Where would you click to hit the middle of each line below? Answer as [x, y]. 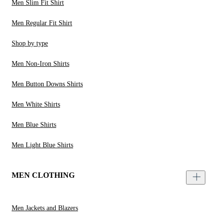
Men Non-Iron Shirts [40, 64]
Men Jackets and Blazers [45, 208]
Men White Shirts [36, 105]
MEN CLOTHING [43, 175]
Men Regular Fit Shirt [42, 23]
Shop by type [30, 44]
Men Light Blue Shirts [42, 145]
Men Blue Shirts [34, 125]
